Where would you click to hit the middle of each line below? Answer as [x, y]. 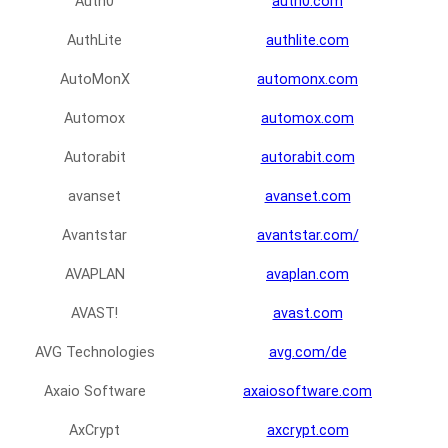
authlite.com [307, 41]
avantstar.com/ [307, 236]
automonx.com [307, 80]
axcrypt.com [307, 431]
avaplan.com [307, 275]
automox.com [307, 119]
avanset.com [307, 197]
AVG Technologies [94, 353]
